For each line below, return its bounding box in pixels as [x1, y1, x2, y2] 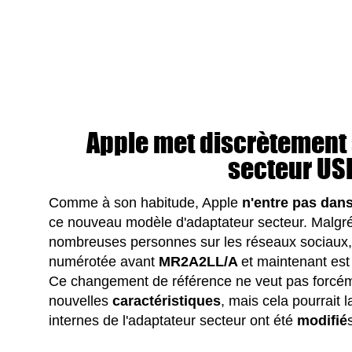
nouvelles [49, 292, 113, 309]
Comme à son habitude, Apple [49, 194, 243, 211]
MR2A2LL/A [159, 253, 242, 269]
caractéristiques [112, 292, 222, 309]
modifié [297, 312, 348, 328]
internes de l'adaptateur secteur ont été [49, 312, 298, 328]
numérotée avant [49, 253, 159, 269]
